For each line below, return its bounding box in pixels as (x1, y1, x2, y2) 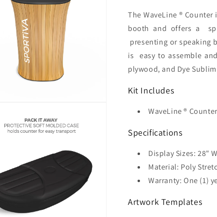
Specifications (128, 126, 183, 138)
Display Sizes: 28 (148, 148, 206, 158)
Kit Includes (128, 84, 174, 96)
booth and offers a (128, 23, 208, 33)
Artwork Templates (128, 196, 202, 207)
